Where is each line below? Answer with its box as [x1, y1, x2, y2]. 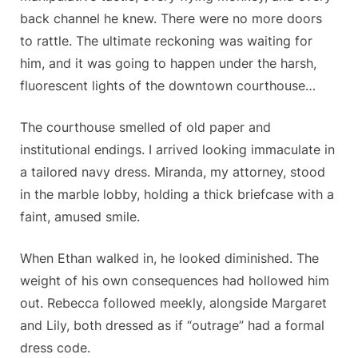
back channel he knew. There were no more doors [20, 10, 322, 27]
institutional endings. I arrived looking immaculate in [20, 141, 335, 158]
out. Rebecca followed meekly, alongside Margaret [20, 295, 327, 312]
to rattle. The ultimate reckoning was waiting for [20, 33, 312, 50]
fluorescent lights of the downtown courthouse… [20, 78, 316, 94]
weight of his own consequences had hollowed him [20, 272, 329, 289]
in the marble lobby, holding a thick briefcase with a [20, 186, 334, 203]
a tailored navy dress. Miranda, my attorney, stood [20, 164, 325, 181]
